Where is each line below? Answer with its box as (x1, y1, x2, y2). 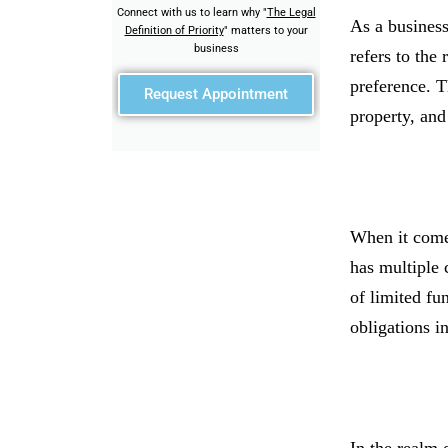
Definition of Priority (124, 24, 224, 37)
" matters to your (223, 24, 308, 37)
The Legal (266, 6, 316, 19)
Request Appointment (144, 85, 288, 103)
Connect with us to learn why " (116, 6, 267, 19)
